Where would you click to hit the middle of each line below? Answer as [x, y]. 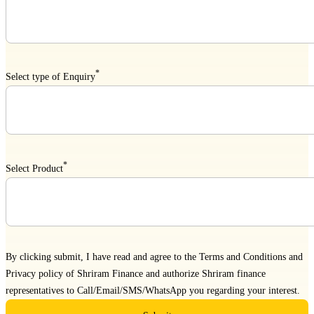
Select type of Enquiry [50, 77]
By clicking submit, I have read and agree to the [102, 257]
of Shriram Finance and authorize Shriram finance [164, 273]
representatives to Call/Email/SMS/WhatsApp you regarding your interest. [153, 290]
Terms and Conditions [243, 257]
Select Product [34, 168]
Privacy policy [34, 273]
